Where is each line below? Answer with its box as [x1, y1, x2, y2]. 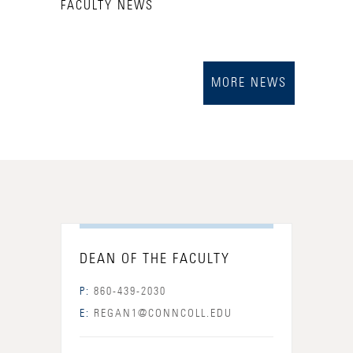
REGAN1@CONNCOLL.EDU [89, 307, 232, 319]
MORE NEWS [211, 76, 287, 89]
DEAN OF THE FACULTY [79, 251, 230, 266]
